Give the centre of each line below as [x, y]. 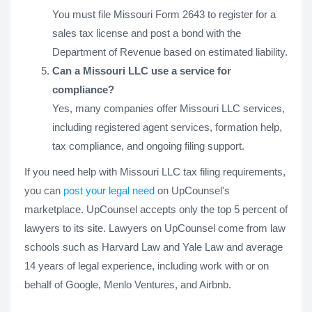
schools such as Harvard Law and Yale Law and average [154, 247]
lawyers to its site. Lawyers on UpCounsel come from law [155, 228]
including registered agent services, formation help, [167, 127]
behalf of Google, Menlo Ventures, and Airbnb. [128, 284]
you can [44, 190]
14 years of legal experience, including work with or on [147, 266]
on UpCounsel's [192, 190]
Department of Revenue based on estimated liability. [170, 52]
